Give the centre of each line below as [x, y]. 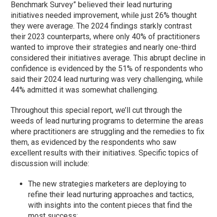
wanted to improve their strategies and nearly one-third [104, 47]
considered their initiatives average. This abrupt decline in [108, 58]
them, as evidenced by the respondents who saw [94, 142]
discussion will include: [50, 164]
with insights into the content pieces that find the [110, 205]
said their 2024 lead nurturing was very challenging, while [107, 79]
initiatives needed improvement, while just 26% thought [104, 15]
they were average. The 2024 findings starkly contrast [101, 26]
